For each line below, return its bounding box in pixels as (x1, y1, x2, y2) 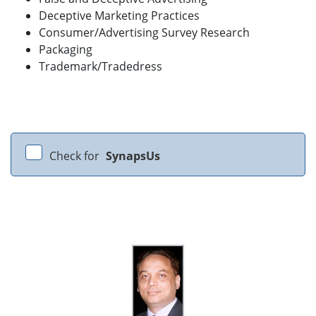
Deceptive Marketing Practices (39, 8, 200, 24)
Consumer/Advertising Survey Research (39, 25, 250, 41)
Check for (49, 148, 102, 164)
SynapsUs (106, 148, 160, 164)
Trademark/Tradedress (39, 59, 162, 75)
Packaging (39, 42, 92, 58)
